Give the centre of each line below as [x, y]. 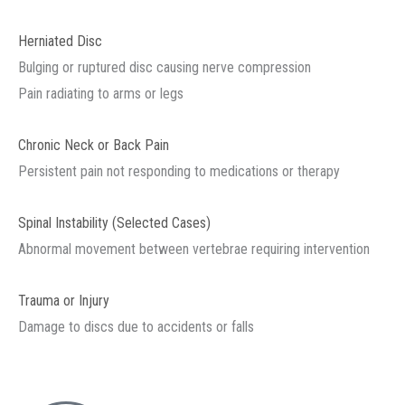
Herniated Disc [60, 41]
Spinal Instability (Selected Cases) [114, 223]
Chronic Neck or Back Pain [94, 145]
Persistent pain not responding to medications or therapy [179, 171]
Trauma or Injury [64, 301]
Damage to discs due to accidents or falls [136, 327]
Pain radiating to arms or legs [101, 94]
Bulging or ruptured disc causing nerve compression [165, 67]
